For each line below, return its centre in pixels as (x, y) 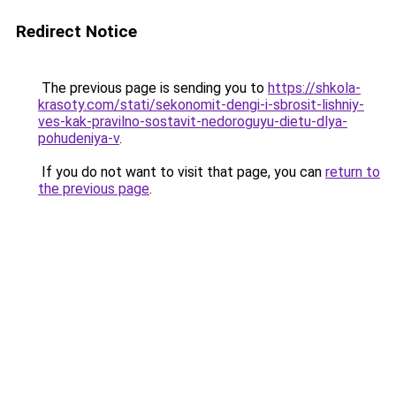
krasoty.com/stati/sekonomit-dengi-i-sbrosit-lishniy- (201, 105)
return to (353, 172)
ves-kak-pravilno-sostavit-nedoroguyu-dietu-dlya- (193, 122)
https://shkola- (314, 88)
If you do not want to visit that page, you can (182, 172)
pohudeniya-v (79, 138)
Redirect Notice (76, 31)
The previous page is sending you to (153, 88)
